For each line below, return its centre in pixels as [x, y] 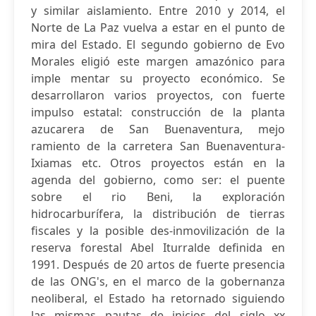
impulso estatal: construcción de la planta [158, 112]
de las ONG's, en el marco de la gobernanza [158, 281]
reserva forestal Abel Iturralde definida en [158, 248]
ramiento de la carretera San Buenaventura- [158, 146]
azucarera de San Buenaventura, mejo [158, 129]
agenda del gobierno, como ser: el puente [158, 180]
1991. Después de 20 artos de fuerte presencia [158, 265]
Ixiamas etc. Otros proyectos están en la [158, 163]
